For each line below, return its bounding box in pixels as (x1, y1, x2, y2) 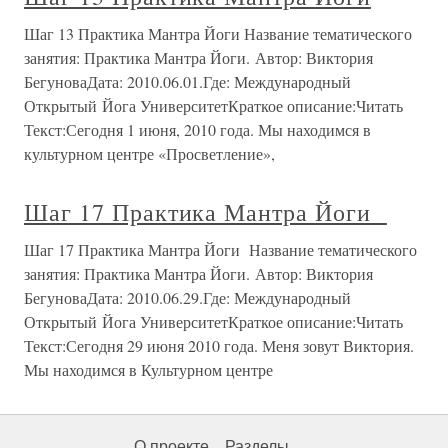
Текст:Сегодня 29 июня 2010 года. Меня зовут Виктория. (24, 335, 414, 356)
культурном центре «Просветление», (24, 143, 275, 164)
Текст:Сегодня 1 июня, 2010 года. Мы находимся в (24, 119, 371, 140)
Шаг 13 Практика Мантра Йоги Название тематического (24, 23, 412, 44)
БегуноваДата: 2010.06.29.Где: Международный (24, 287, 351, 308)
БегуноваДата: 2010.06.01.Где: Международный (24, 71, 351, 92)
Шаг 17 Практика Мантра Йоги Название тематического (24, 239, 417, 260)
